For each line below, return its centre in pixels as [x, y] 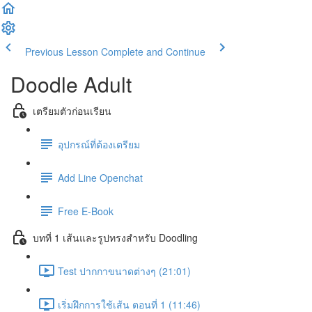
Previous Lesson [62, 52]
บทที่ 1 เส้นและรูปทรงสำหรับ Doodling [115, 237]
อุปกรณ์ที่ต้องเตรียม [99, 144]
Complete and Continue [153, 52]
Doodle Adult [71, 84]
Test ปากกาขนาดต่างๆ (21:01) [124, 271]
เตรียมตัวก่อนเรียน [72, 110]
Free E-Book [86, 211]
